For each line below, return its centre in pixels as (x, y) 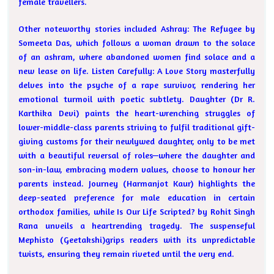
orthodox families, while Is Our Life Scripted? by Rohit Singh (137, 212)
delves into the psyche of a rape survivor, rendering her (137, 85)
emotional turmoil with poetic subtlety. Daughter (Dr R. (137, 99)
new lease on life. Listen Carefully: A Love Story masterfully (137, 71)
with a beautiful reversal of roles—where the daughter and (137, 155)
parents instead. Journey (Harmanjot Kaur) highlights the (137, 183)
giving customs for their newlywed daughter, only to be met (137, 141)
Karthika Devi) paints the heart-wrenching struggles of (137, 113)
